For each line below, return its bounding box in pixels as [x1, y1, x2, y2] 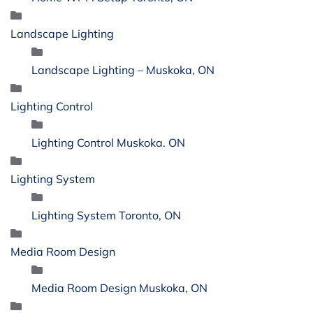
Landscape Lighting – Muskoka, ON [31, 62, 214, 77]
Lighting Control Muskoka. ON [31, 135, 185, 150]
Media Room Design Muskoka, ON [31, 280, 208, 295]
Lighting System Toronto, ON [31, 208, 181, 222]
